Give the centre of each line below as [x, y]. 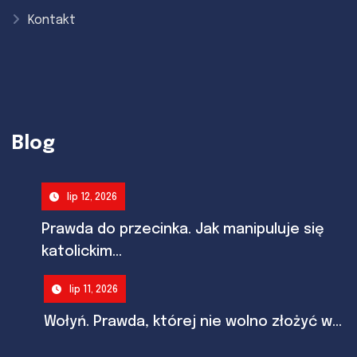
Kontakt [52, 20]
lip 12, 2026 [92, 197]
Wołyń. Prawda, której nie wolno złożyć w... [193, 322]
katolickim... [81, 251]
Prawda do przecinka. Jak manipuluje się [182, 229]
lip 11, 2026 [94, 290]
